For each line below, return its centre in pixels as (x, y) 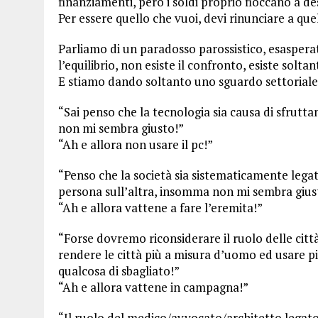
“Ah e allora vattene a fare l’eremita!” (160, 208)
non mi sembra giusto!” (121, 128)
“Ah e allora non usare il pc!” (136, 144)
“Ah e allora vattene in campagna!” (153, 287)
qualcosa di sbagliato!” (119, 271)
